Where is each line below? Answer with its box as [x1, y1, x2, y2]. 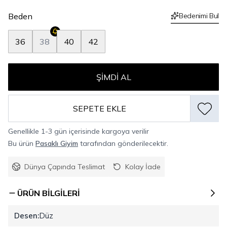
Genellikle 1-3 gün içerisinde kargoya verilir [8, 127, 149, 136]
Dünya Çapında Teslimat [24, 162, 105, 171]
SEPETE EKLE [72, 103, 126, 113]
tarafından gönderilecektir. [78, 139, 168, 148]
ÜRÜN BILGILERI [17, 188, 80, 198]
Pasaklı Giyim [35, 139, 78, 148]
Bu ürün [8, 139, 35, 148]
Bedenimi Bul [179, 11, 219, 20]
